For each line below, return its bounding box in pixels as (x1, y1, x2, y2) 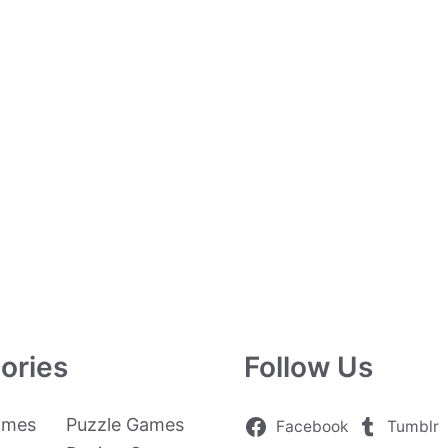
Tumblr (387, 417, 440, 436)
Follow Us (244, 350, 373, 384)
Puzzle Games (66, 414, 184, 435)
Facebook (275, 417, 348, 436)
